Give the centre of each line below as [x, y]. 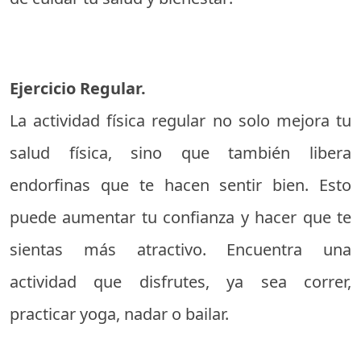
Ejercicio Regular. [78, 88]
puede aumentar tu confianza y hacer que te [180, 217]
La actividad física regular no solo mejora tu [180, 120]
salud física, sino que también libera [180, 153]
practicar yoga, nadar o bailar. [119, 314]
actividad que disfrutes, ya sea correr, [180, 282]
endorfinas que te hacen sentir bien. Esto [180, 185]
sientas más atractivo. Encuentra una [180, 249]
